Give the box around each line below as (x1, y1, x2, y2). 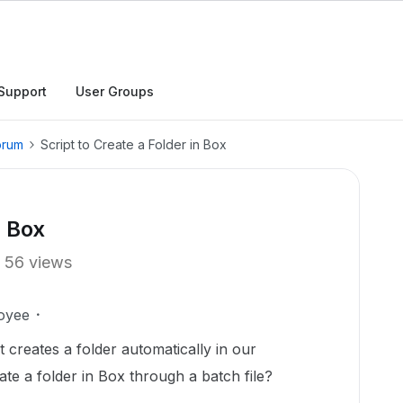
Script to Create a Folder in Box (40, 137, 227, 152)
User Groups (76, 84, 154, 99)
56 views (4, 253, 72, 272)
